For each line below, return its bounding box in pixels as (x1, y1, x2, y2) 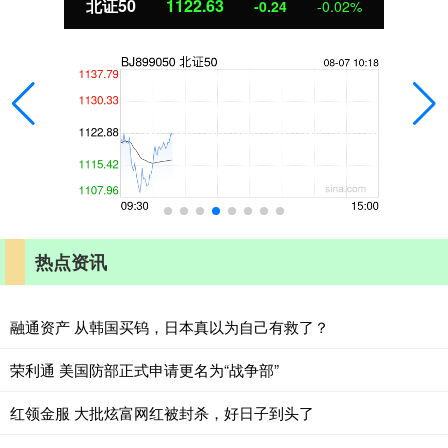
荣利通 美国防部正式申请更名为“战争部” (10, 359, 279, 381)
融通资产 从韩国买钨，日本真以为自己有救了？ (10, 316, 329, 338)
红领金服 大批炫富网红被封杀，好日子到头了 (10, 402, 314, 424)
